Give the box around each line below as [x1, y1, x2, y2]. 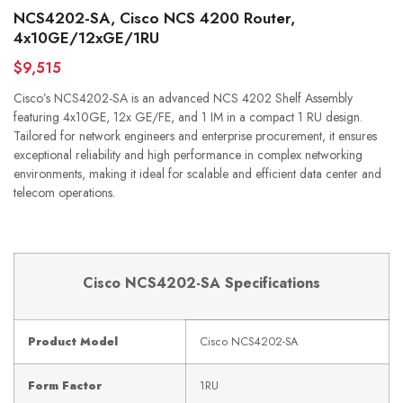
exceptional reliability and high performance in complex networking [13, 146, 363, 164]
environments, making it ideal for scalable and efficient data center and [13, 165, 381, 183]
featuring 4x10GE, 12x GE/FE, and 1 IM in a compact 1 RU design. [13, 108, 363, 126]
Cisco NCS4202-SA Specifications [83, 273, 320, 293]
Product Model [28, 334, 118, 350]
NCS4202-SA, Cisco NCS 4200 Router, [13, 7, 295, 29]
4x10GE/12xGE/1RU [13, 27, 159, 49]
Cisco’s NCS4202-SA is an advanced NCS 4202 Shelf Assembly [13, 89, 353, 107]
